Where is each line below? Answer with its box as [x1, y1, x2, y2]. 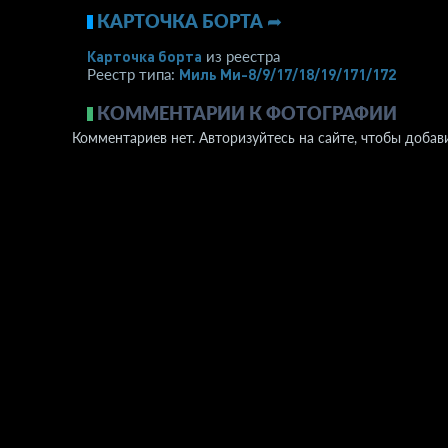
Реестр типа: [87, 65, 179, 84]
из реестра [202, 47, 280, 66]
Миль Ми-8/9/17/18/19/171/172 [179, 64, 396, 85]
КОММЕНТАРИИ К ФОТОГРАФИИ [97, 102, 397, 125]
